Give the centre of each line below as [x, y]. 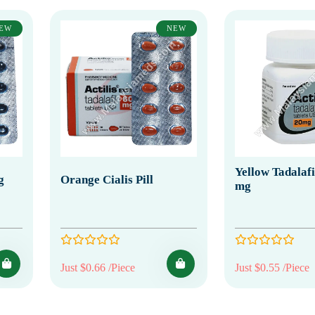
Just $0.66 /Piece [98, 267]
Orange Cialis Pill [107, 179]
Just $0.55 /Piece [272, 267]
